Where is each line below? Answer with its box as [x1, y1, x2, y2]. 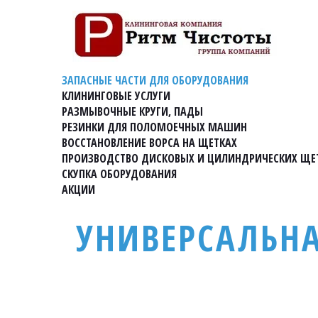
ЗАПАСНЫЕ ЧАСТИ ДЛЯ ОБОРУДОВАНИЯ [62, 72, 248, 88]
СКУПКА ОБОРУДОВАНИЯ [62, 166, 177, 182]
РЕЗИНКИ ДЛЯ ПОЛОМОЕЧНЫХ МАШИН [62, 119, 247, 135]
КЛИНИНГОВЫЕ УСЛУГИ [62, 88, 170, 104]
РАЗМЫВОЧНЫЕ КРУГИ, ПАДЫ [62, 104, 203, 119]
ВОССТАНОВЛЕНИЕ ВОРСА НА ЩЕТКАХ [62, 135, 237, 150]
